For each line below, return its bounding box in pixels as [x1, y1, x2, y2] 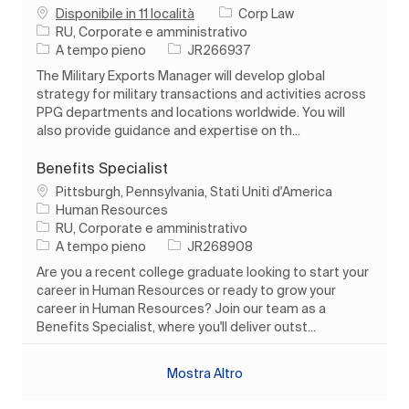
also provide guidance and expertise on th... [37, 122, 300, 138]
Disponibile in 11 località [56, 5, 194, 21]
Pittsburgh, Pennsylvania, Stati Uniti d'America [56, 184, 332, 199]
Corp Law [238, 5, 294, 21]
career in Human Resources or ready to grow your [37, 282, 336, 298]
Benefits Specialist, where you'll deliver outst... [37, 319, 316, 334]
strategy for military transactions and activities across [37, 86, 366, 101]
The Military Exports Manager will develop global [37, 68, 325, 83]
